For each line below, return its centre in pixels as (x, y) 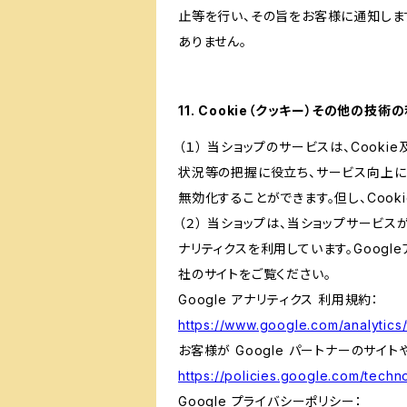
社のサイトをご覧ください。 (255, 274)
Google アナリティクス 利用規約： (279, 299)
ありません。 (213, 41)
